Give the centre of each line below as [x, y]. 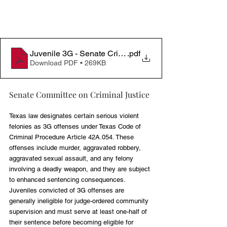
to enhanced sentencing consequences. [68, 179]
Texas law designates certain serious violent [75, 116]
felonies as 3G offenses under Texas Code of [76, 126]
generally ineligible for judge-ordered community [80, 201]
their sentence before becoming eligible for [72, 222]
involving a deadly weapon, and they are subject [81, 169]
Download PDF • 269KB [68, 63]
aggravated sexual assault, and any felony [72, 158]
